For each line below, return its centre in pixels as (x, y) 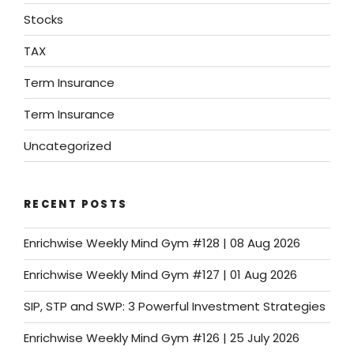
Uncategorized (68, 145)
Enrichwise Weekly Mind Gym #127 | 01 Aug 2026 (160, 275)
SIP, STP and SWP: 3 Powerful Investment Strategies (175, 307)
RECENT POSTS (76, 205)
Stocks (43, 19)
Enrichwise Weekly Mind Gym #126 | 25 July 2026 (162, 338)
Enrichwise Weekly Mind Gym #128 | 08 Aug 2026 (162, 243)
